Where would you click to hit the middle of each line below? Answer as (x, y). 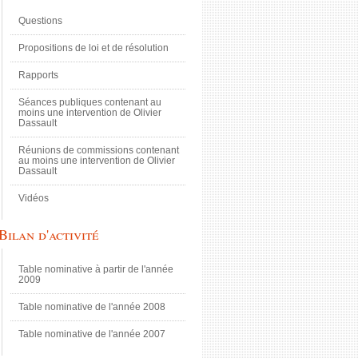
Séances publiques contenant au (90, 103)
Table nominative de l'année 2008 (92, 307)
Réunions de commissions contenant (99, 151)
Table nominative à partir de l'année (96, 270)
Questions (40, 21)
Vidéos (34, 199)
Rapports (38, 76)
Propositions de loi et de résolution (93, 48)
